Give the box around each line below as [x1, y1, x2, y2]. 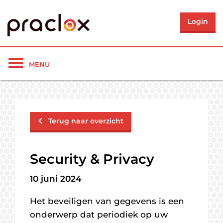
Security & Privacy [30, 151, 154, 167]
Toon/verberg [15, 59, 74, 69]
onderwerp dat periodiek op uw [30, 210, 168, 220]
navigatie [15, 71, 56, 81]
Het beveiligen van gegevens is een [30, 196, 184, 206]
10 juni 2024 [30, 174, 82, 184]
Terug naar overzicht [48, 116, 123, 125]
